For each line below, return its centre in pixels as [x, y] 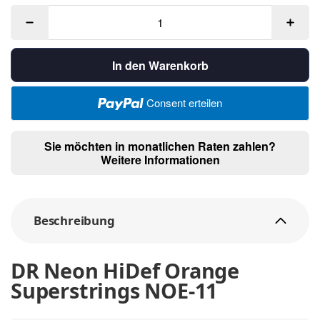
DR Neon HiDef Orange [125, 271]
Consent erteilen [184, 102]
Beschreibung [74, 221]
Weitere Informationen [160, 159]
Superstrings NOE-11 [114, 291]
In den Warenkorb [160, 65]
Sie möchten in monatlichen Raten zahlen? [160, 146]
